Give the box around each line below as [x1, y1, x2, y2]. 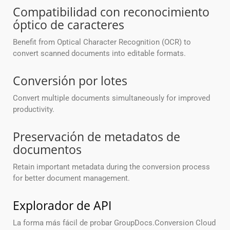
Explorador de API [13, 197, 111, 214]
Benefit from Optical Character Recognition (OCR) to [13, 37, 191, 47]
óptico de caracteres [13, 16, 124, 33]
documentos [13, 141, 82, 158]
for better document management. [13, 174, 130, 183]
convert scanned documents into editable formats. [13, 49, 186, 59]
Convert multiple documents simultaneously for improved [13, 93, 210, 103]
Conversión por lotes [13, 72, 127, 89]
